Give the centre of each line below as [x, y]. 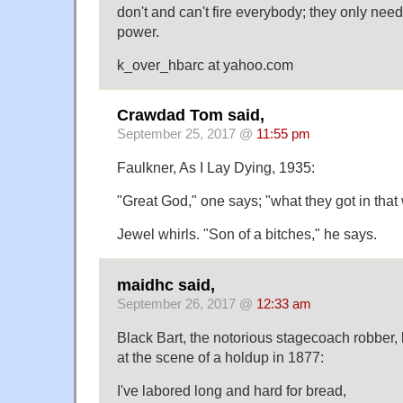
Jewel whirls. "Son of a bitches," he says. [247, 234]
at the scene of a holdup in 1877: [220, 357]
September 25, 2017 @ [187, 134]
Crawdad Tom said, [191, 116]
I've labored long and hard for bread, [232, 390]
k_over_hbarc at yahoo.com [205, 65]
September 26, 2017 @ [187, 304]
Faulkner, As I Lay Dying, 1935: [216, 168]
